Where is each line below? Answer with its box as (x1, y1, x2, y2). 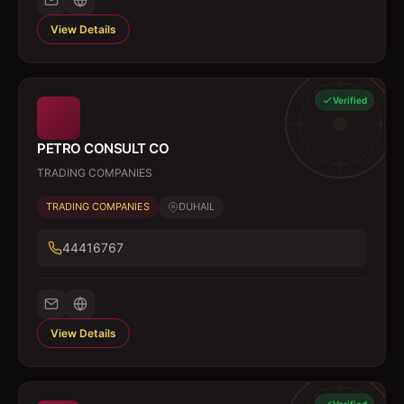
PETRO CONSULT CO (37, 140, 169, 157)
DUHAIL (179, 200, 215, 213)
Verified (333, 95, 367, 106)
